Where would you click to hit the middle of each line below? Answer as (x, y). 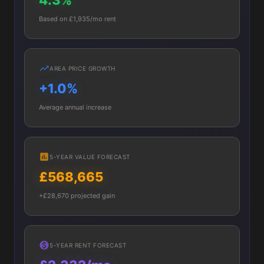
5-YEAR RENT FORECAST (88, 245)
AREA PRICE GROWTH (82, 68)
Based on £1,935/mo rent (77, 19)
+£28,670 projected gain (77, 196)
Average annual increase (75, 107)
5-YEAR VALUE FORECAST (90, 157)
